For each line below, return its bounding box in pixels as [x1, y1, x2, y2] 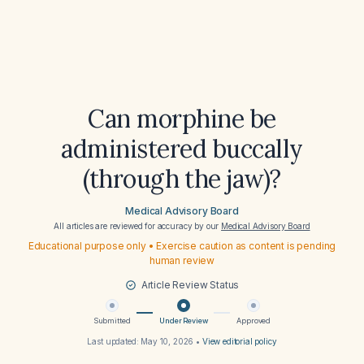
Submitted [93, 316, 131, 325]
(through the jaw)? [83, 163, 281, 194]
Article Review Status [141, 279, 240, 291]
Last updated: [87, 336, 141, 346]
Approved [236, 316, 271, 325]
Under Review [159, 316, 208, 325]
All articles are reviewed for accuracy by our [54, 221, 222, 231]
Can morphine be [88, 103, 276, 134]
